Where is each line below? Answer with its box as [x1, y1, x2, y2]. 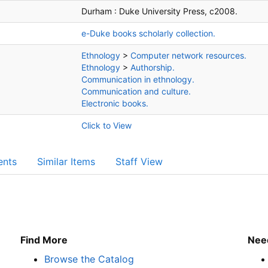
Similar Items [37, 156, 95, 167]
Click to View [81, 120, 132, 130]
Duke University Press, [119, 6, 207, 16]
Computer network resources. [130, 50, 246, 60]
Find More [20, 234, 68, 246]
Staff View [115, 156, 163, 167]
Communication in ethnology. [81, 74, 194, 84]
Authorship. [130, 62, 175, 72]
